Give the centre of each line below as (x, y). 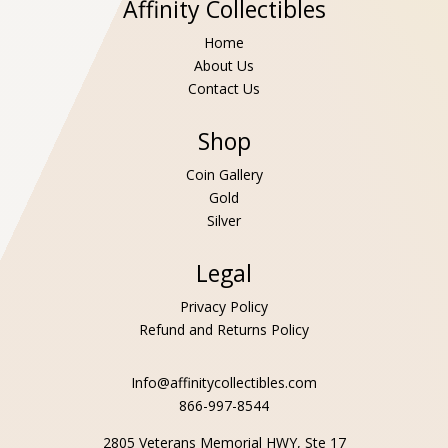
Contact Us (224, 88)
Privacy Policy (224, 306)
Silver (224, 220)
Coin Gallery (224, 174)
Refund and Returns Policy (224, 329)
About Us (224, 65)
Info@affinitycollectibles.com (224, 382)
